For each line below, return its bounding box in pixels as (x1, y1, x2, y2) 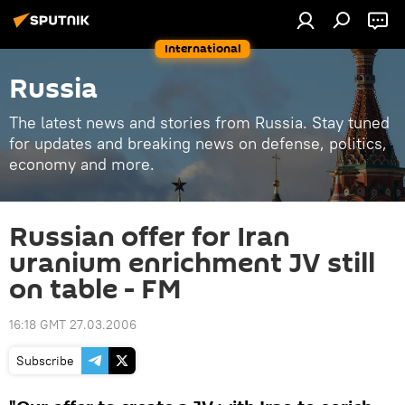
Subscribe (16, 353, 74, 369)
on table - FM (9, 270, 182, 309)
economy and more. (9, 154, 155, 174)
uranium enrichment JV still (9, 244, 375, 283)
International (164, 40, 241, 57)
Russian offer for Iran (9, 218, 290, 257)
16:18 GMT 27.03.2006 (9, 316, 137, 333)
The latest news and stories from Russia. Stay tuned (9, 112, 390, 133)
